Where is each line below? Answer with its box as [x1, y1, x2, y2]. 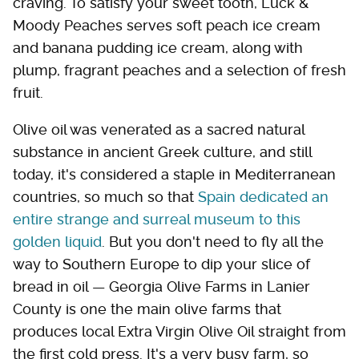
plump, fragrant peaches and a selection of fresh [13, 62, 346, 79]
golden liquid [13, 233, 102, 251]
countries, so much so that [13, 188, 198, 206]
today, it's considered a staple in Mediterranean [13, 166, 336, 184]
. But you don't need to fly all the [102, 233, 324, 251]
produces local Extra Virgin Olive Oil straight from [13, 323, 346, 341]
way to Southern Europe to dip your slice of [13, 256, 310, 273]
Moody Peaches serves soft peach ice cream [13, 17, 321, 34]
